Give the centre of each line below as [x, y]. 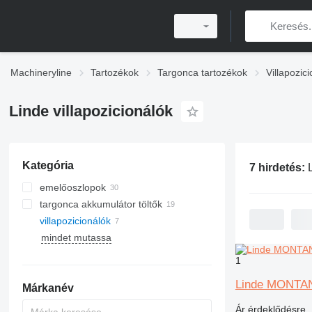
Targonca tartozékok [202, 72]
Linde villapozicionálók [91, 111]
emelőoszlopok [72, 187]
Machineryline [41, 72]
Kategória [48, 165]
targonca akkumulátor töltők [101, 204]
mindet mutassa [76, 237]
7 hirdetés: [278, 167]
